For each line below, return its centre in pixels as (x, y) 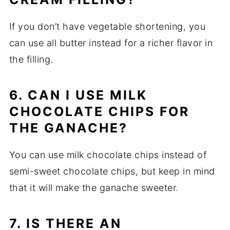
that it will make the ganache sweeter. (94, 188)
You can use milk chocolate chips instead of (108, 155)
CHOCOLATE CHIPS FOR (99, 112)
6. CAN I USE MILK (78, 95)
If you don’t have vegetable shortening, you (107, 27)
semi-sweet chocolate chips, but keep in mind (112, 171)
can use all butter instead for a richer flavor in (111, 43)
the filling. (31, 60)
